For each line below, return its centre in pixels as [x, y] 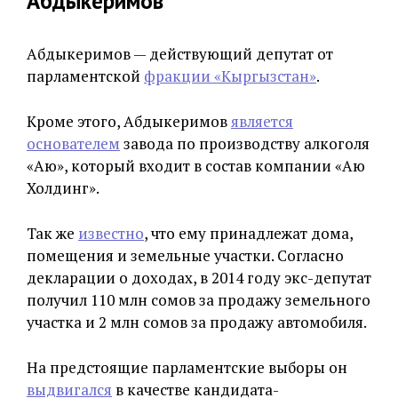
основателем [73, 143]
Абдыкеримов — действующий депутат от [180, 53]
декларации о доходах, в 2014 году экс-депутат [199, 277]
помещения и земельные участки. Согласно [185, 255]
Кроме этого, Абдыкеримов [129, 121]
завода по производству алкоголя [245, 143]
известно [111, 233]
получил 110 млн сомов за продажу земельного [199, 299]
